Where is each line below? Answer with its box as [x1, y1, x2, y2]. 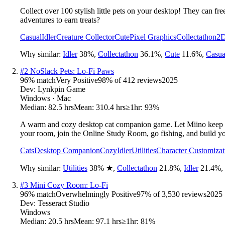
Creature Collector [56, 32, 115, 41]
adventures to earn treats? [20, 15, 100, 24]
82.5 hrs [48, 102, 74, 111]
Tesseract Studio [38, 198, 89, 207]
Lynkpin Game [38, 84, 85, 93]
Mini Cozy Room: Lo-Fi [30, 180, 108, 189]
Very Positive [56, 75, 98, 84]
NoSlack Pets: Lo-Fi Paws [30, 66, 114, 75]
